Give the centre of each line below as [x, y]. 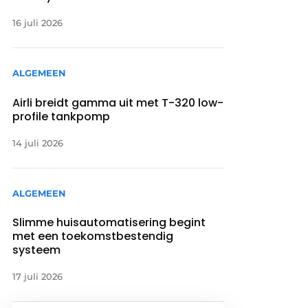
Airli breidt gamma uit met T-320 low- [118, 102]
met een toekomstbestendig [93, 236]
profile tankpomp [62, 116]
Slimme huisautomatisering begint [109, 222]
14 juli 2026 [38, 143]
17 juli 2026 [38, 276]
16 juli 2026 [38, 23]
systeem [37, 250]
